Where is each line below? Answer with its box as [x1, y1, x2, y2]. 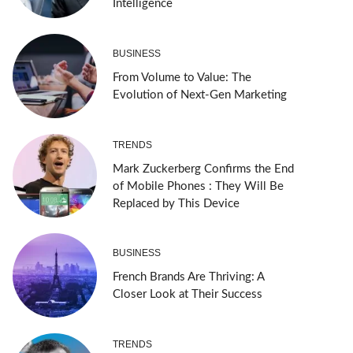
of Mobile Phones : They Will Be [112, 180, 284, 192]
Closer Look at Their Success [112, 288, 262, 301]
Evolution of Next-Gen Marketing [112, 88, 287, 101]
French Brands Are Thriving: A [112, 271, 264, 284]
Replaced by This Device [112, 197, 240, 210]
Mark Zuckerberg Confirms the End [112, 162, 294, 175]
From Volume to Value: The [112, 71, 251, 84]
